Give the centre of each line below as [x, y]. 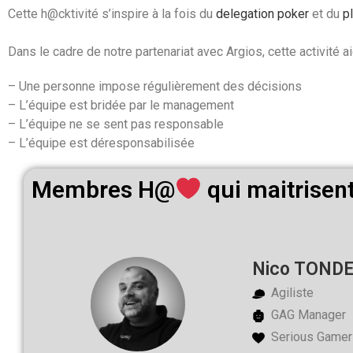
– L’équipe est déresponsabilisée [101, 143]
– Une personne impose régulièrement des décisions [155, 86]
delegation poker [262, 14]
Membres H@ [103, 190]
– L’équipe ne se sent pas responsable [116, 124]
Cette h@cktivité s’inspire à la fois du [112, 14]
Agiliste [291, 293]
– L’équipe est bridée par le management [121, 105]
